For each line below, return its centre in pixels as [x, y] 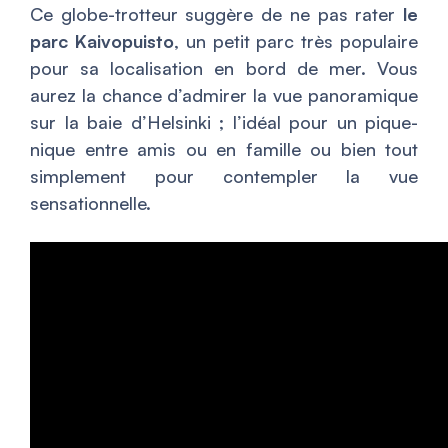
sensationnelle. [90, 203]
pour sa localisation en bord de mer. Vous [224, 68]
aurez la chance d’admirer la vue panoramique [224, 95]
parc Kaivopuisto [102, 41]
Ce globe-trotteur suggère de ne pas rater [216, 14]
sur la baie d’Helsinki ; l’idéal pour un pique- [224, 122]
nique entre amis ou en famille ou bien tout [224, 149]
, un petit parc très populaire [296, 41]
